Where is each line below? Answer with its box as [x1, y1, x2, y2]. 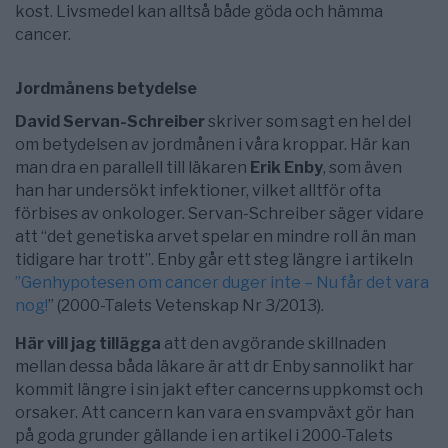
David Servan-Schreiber [15, 112, 205, 131]
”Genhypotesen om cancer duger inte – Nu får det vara [15, 273, 429, 292]
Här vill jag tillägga [15, 334, 161, 353]
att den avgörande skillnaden [161, 334, 386, 353]
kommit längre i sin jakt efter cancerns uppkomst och [15, 380, 423, 399]
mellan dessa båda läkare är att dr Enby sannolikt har [15, 357, 414, 376]
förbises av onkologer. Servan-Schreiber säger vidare [15, 204, 424, 223]
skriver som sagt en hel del [205, 112, 411, 131]
